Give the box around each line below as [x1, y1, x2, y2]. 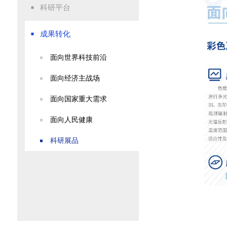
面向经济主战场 [50, 74, 100, 82]
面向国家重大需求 [50, 95, 107, 103]
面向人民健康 [50, 116, 93, 124]
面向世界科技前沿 [50, 54, 107, 61]
